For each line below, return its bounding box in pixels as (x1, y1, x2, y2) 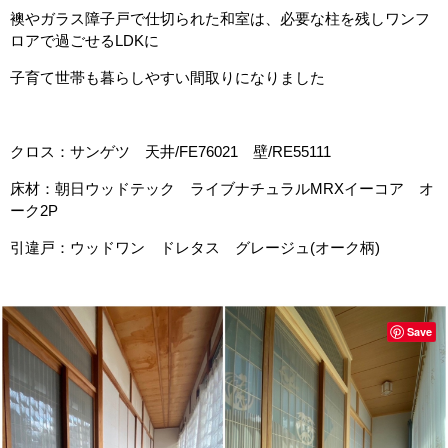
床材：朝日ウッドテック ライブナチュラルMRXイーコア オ (10, 180, 434, 197)
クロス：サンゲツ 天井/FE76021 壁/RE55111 (10, 143, 331, 160)
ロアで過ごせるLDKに (10, 32, 159, 49)
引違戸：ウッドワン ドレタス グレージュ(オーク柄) (10, 239, 380, 256)
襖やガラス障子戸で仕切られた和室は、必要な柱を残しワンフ (10, 10, 430, 27)
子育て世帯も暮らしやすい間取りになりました (10, 69, 325, 86)
